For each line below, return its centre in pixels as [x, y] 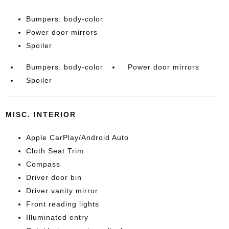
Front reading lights [62, 204]
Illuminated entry [57, 217]
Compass [43, 164]
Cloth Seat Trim [55, 151]
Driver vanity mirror [62, 191]
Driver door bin [54, 177]
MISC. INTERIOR [41, 114]
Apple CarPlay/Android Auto [77, 138]
